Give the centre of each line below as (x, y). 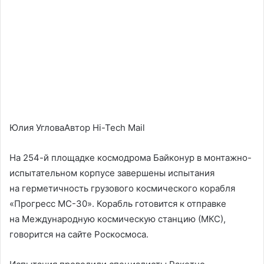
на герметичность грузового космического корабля (122, 188)
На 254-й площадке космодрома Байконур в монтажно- (131, 158)
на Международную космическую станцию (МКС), (118, 219)
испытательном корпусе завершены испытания (112, 173)
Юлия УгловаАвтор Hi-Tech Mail (77, 128)
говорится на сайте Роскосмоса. (79, 234)
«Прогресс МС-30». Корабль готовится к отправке (118, 204)
